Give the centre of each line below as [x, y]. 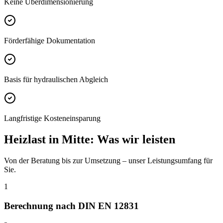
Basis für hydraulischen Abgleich [56, 80]
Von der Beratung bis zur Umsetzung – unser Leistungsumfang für [108, 161]
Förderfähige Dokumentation [50, 41]
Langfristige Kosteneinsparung [52, 118]
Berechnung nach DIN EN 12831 [71, 206]
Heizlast [25, 140]
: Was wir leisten [133, 140]
